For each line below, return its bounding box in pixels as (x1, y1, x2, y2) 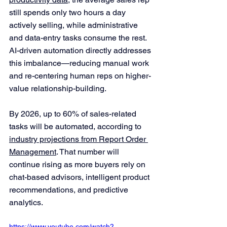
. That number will (56, 146, 121, 157)
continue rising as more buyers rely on (9, 159, 147, 169)
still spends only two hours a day (9, 7, 128, 17)
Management (9, 146, 56, 157)
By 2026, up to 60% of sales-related (9, 108, 138, 119)
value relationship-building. (9, 83, 106, 93)
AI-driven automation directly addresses (9, 45, 153, 55)
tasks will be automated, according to (9, 121, 143, 131)
